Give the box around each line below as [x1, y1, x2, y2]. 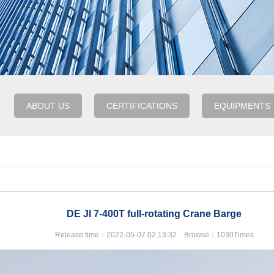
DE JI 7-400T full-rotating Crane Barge [67, 209, 242, 219]
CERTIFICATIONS [106, 101, 177, 111]
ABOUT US [26, 101, 70, 111]
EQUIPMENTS [213, 101, 270, 111]
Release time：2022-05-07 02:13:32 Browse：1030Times [54, 231, 254, 239]
